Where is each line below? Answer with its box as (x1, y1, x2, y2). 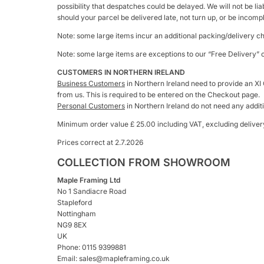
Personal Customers (57, 101, 125, 110)
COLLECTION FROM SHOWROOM (57, 156, 230, 169)
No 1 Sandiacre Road (57, 187, 126, 196)
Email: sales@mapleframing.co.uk (57, 254, 170, 263)
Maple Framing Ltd (57, 176, 120, 184)
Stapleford (57, 198, 92, 207)
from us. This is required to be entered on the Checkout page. (57, 90, 260, 99)
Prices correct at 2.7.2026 (57, 138, 143, 147)
